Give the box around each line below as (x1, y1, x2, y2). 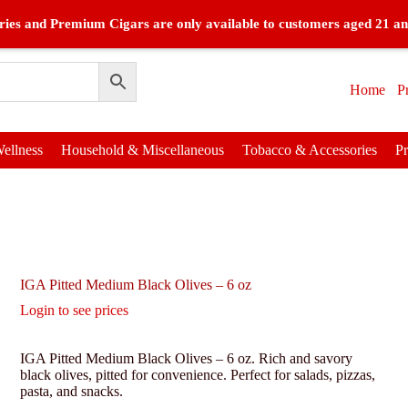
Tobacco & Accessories (241, 142, 377, 158)
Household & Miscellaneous (60, 142, 224, 158)
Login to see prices (20, 302, 128, 319)
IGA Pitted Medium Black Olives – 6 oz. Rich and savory (20, 351, 352, 367)
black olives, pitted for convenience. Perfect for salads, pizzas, (20, 367, 375, 383)
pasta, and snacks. (20, 383, 123, 400)
